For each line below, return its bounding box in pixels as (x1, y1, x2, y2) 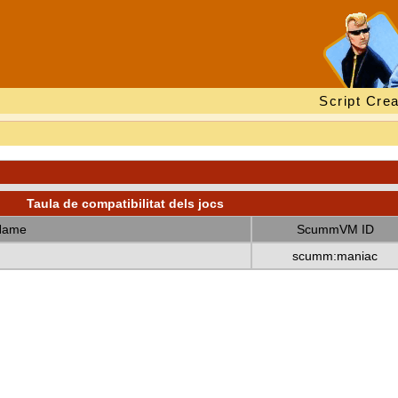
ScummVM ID (296, 222, 374, 236)
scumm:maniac (292, 249, 378, 263)
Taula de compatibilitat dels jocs (26, 196, 224, 211)
